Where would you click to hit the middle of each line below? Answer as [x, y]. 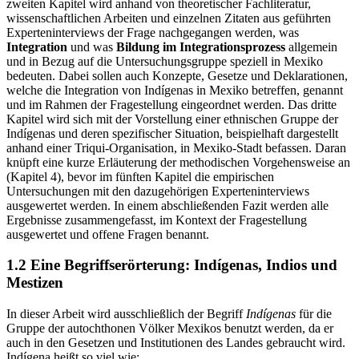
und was [92, 61]
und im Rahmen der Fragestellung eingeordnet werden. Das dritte [171, 119]
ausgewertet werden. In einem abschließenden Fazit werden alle [167, 220]
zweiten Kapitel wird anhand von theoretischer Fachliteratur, [159, 18]
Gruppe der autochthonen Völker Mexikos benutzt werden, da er [170, 343]
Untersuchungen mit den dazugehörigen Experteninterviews [158, 205]
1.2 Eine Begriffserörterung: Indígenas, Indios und [172, 280]
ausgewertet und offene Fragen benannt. [108, 248]
